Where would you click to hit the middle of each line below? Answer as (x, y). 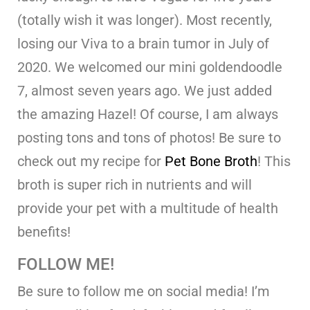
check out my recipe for (91, 162)
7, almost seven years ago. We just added (145, 91)
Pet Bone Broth (211, 162)
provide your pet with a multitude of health (148, 209)
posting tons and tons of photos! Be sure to (149, 138)
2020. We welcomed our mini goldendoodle (150, 67)
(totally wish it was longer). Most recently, (145, 20)
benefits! (44, 232)
